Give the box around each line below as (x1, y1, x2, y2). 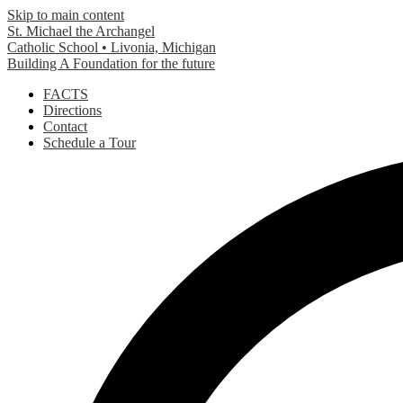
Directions (43, 103, 102, 118)
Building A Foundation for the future (7, 56, 215, 71)
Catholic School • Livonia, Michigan (7, 40, 216, 55)
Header (6, 85, 48, 101)
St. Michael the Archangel (7, 23, 155, 39)
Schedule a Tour (43, 135, 136, 150)
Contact (43, 119, 87, 134)
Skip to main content (7, 7, 124, 22)
